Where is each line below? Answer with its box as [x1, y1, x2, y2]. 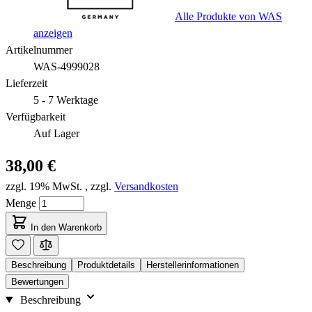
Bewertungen [11, 276, 63, 287]
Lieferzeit [6, 77, 47, 89]
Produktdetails [77, 259, 135, 270]
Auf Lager [33, 127, 79, 139]
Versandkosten [114, 180, 178, 192]
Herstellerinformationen [146, 259, 239, 270]
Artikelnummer [6, 43, 72, 56]
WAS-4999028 [33, 60, 100, 72]
